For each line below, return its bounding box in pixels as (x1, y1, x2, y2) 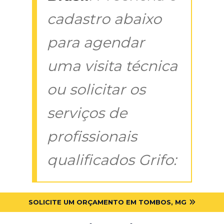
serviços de (47, 103, 127, 121)
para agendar (47, 33, 144, 51)
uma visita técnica (47, 56, 177, 74)
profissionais (47, 127, 137, 145)
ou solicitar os (47, 80, 145, 98)
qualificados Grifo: (47, 150, 176, 168)
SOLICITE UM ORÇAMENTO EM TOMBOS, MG (28, 197, 186, 206)
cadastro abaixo (47, 9, 161, 27)
